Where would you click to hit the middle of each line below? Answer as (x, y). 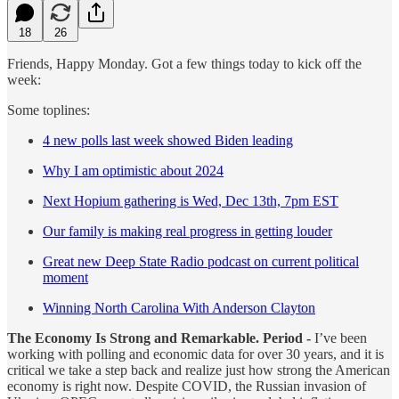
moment (65, 277)
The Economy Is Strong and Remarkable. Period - (161, 338)
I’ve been (341, 338)
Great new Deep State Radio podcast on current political (201, 261)
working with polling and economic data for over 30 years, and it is (195, 354)
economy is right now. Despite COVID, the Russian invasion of (187, 386)
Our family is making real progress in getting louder (187, 231)
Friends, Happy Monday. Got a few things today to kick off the (184, 63)
